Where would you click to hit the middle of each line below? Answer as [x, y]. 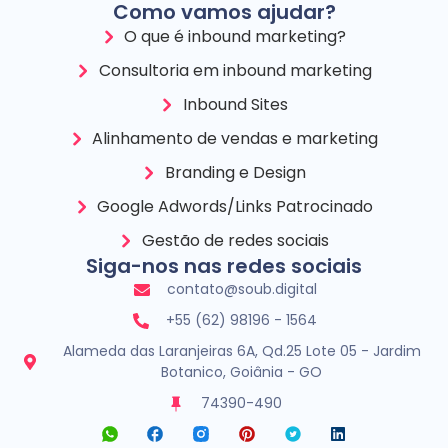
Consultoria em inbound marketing [235, 71]
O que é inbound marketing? [235, 37]
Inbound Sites [235, 105]
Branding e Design [235, 173]
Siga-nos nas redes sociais [224, 266]
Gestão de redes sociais [235, 241]
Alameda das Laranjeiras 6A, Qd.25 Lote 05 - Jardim [241, 351]
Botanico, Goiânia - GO [241, 372]
